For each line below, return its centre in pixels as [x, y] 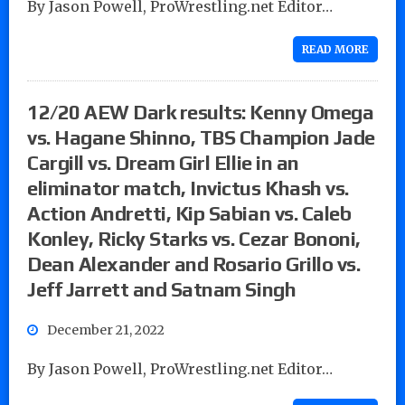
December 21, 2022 [106, 330]
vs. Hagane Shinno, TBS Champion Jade [201, 137]
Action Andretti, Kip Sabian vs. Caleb [189, 213]
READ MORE [335, 49]
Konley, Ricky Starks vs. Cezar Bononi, [194, 238]
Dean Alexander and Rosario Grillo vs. [194, 264]
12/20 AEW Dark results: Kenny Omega [201, 112]
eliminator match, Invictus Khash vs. [188, 188]
